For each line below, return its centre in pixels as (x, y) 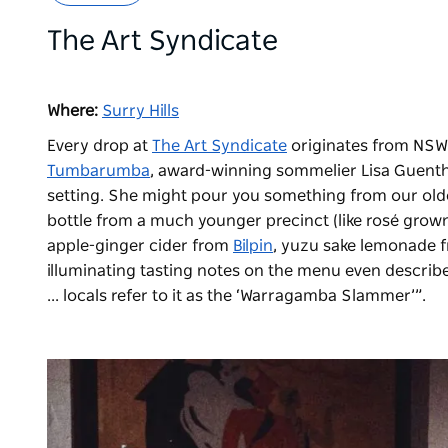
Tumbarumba (98, 171)
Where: (74, 111)
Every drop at (99, 146)
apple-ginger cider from (140, 246)
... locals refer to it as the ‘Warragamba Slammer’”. (236, 296)
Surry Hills (140, 111)
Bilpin (253, 246)
